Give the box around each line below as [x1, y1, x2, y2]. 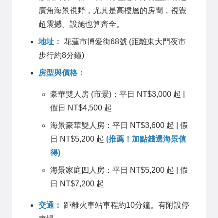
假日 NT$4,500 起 [50, 104, 112, 112]
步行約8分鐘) [38, 51, 84, 60]
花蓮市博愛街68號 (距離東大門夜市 [62, 37, 186, 46]
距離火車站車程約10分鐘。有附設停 [62, 201, 189, 210]
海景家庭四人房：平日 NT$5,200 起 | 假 [50, 166, 188, 175]
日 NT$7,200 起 [50, 180, 104, 188]
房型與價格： [38, 69, 85, 77]
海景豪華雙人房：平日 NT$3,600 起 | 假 [50, 121, 188, 130]
